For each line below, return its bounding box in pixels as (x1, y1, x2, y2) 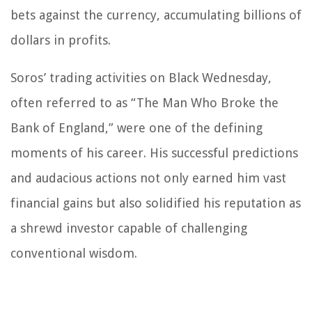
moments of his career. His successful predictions (10, 146, 298, 161)
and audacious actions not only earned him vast (10, 171, 286, 186)
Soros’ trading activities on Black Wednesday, (10, 70, 272, 86)
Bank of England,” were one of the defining (10, 120, 263, 136)
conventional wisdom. (10, 246, 137, 261)
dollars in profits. (10, 33, 111, 48)
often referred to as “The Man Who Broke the (10, 95, 279, 111)
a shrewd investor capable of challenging (10, 221, 247, 236)
